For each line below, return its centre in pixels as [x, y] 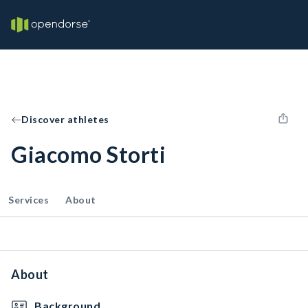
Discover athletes [65, 119]
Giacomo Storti [88, 154]
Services [29, 200]
